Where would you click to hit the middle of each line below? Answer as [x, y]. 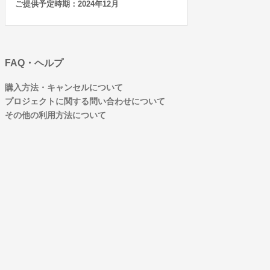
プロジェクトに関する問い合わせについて [85, 101]
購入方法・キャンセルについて [64, 87]
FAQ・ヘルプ [34, 63]
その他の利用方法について [55, 115]
